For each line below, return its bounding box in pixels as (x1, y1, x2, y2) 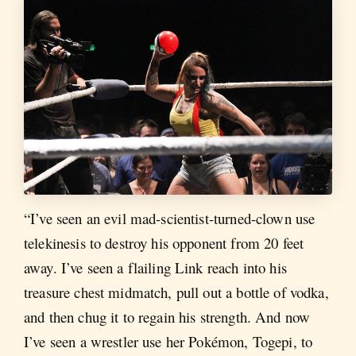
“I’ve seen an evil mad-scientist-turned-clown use (24, 207, 315, 228)
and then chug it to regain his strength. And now (24, 306, 311, 327)
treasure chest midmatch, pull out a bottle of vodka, (24, 281, 329, 302)
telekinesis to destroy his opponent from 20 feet (24, 232, 304, 253)
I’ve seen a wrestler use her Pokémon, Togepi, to (24, 331, 313, 351)
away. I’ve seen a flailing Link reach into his (24, 257, 287, 277)
